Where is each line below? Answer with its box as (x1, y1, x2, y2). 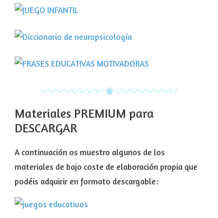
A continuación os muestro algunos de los (15, 147, 165, 158)
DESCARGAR (15, 121, 77, 136)
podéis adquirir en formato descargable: (15, 176, 158, 187)
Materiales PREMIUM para (15, 106, 154, 121)
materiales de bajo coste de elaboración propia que (15, 162, 198, 172)
